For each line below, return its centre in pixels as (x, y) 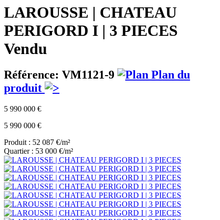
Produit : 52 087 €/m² (37, 142)
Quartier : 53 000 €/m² (39, 151)
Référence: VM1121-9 (61, 75)
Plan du (169, 75)
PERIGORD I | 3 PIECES (91, 30)
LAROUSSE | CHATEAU (90, 12)
